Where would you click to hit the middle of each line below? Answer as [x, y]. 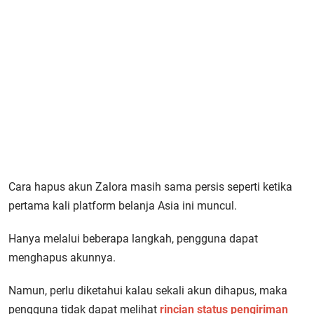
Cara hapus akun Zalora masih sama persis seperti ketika [150, 187]
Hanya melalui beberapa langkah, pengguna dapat [133, 239]
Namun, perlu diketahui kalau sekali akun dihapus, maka [148, 291]
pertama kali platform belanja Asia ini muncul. [123, 206]
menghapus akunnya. [62, 258]
